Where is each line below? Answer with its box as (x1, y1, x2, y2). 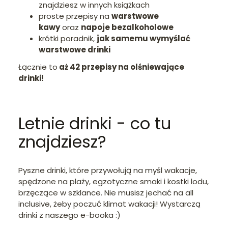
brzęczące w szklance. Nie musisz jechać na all (18, 187, 193, 198)
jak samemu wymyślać (97, 33, 190, 44)
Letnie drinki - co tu (18, 112, 171, 135)
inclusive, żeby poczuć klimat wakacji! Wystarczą (18, 198, 201, 209)
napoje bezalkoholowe (81, 21, 174, 33)
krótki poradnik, (39, 33, 97, 44)
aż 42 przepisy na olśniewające (58, 61, 184, 72)
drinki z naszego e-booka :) (18, 209, 121, 220)
